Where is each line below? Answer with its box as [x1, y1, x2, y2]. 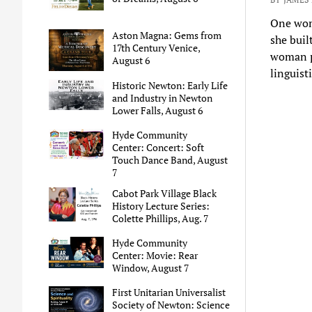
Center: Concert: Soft [112, 140, 205, 154]
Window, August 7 [112, 261, 189, 275]
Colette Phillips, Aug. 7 [112, 211, 209, 225]
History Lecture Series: [112, 198, 210, 212]
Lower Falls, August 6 [112, 103, 203, 117]
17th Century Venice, [112, 41, 201, 55]
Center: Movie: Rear [112, 249, 198, 263]
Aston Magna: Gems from [112, 29, 222, 42]
